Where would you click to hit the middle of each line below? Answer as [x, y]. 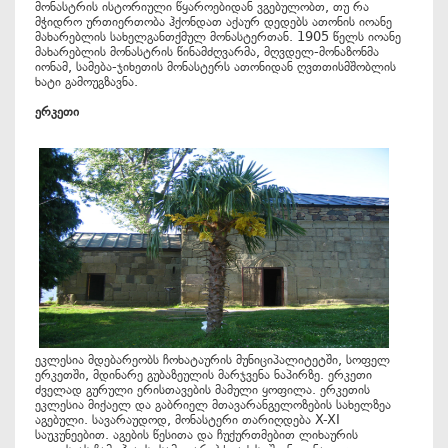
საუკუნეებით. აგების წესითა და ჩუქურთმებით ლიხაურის [196, 434]
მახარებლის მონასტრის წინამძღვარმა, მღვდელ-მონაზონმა [207, 51]
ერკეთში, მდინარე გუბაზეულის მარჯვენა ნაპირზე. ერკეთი [203, 374]
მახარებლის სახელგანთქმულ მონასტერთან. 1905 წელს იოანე [218, 36]
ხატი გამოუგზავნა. [86, 81]
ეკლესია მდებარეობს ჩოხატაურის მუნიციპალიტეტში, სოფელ [212, 359]
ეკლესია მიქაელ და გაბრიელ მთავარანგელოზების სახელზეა [213, 404]
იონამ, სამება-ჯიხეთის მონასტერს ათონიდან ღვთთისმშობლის [215, 66]
